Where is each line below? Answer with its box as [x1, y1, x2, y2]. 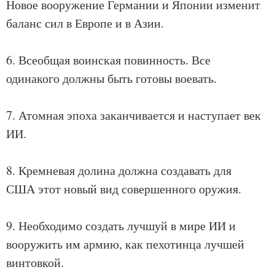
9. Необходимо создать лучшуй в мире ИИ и [6, 217, 236, 234]
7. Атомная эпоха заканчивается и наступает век [6, 107, 261, 123]
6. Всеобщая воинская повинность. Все [6, 52, 211, 68]
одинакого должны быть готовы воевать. [6, 70, 217, 87]
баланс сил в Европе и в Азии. [6, 15, 164, 31]
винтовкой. [6, 254, 64, 271]
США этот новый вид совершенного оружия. [6, 180, 241, 197]
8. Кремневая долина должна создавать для [6, 162, 231, 179]
